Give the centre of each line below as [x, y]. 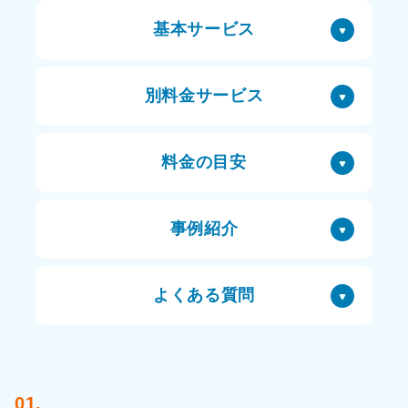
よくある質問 [204, 295]
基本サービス [204, 29]
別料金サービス [204, 96]
